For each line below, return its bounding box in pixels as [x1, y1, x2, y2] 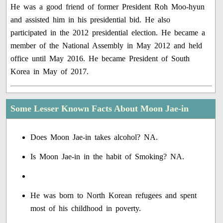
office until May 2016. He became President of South [10, 54, 190, 63]
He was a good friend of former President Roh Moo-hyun [10, 2, 205, 11]
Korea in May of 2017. [10, 67, 89, 76]
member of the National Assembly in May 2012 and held [10, 41, 203, 50]
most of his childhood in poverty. [30, 204, 141, 213]
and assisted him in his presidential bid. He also [10, 15, 171, 24]
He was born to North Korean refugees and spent [30, 191, 197, 200]
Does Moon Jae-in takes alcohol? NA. [30, 133, 158, 142]
